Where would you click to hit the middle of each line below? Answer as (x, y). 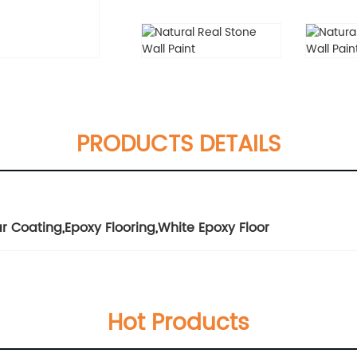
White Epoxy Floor (214, 228)
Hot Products (178, 324)
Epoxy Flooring (110, 228)
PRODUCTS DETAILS (178, 145)
